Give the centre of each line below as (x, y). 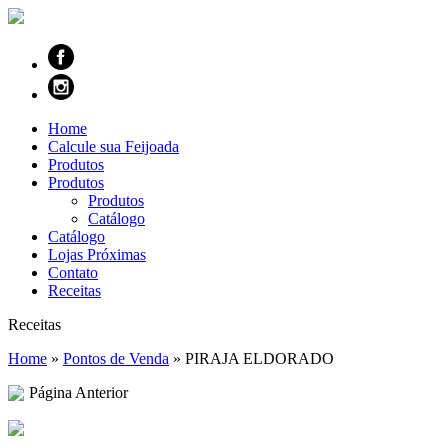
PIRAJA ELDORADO (259, 358)
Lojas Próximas (97, 254)
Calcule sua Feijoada (113, 146)
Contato (73, 272)
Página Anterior (78, 392)
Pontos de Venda (116, 358)
